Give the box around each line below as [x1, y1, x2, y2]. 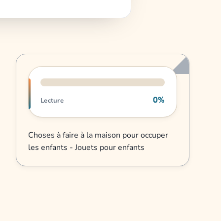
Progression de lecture [28, 67, 109, 78]
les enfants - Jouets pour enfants [28, 142, 145, 153]
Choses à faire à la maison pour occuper [28, 130, 168, 141]
